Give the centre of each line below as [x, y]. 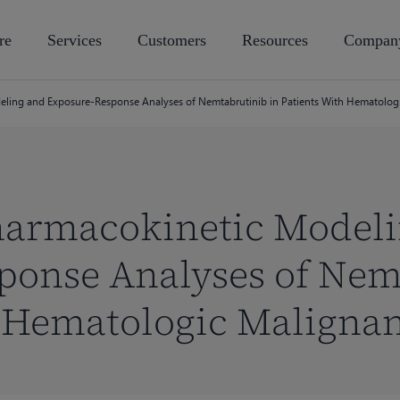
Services [75, 40]
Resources [275, 40]
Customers [172, 40]
